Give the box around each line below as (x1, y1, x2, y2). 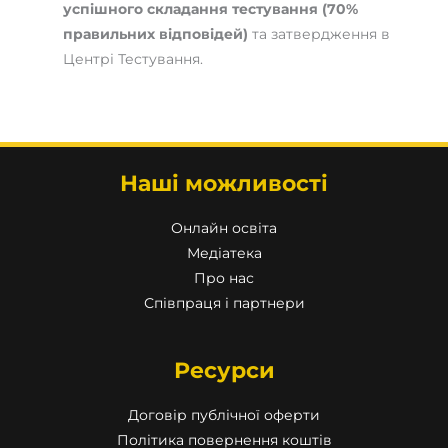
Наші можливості (120, 169, 328, 198)
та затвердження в (248, 26, 391, 43)
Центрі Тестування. (63, 51, 204, 68)
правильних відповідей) (63, 26, 249, 43)
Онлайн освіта (171, 219, 277, 236)
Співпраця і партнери (143, 294, 305, 311)
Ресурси (173, 356, 275, 385)
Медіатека (186, 244, 262, 261)
